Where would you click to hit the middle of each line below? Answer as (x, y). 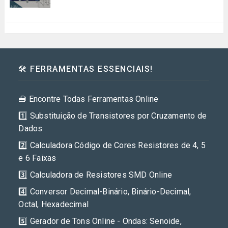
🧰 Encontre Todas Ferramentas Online (89, 99)
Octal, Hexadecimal (54, 204)
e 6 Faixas (37, 158)
